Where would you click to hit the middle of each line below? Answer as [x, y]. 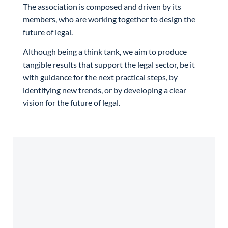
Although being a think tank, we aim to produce [105, 52]
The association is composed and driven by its [102, 6]
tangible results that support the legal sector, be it [109, 65]
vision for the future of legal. [72, 103]
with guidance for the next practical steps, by [100, 77]
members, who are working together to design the [109, 19]
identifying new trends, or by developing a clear [105, 90]
